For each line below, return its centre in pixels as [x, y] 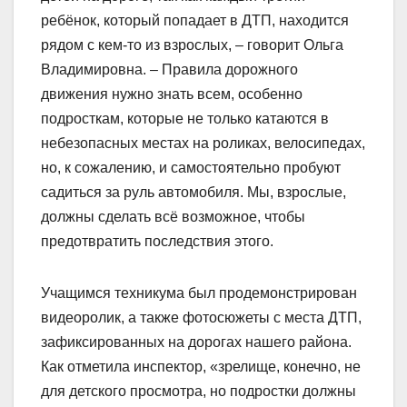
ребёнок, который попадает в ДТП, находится [195, 21]
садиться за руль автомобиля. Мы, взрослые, [194, 193]
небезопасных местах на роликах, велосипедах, [203, 144]
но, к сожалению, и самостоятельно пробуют [191, 168]
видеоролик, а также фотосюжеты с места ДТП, [201, 318]
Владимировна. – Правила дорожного [169, 70]
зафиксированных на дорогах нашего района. [196, 342]
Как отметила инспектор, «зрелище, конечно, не [201, 367]
